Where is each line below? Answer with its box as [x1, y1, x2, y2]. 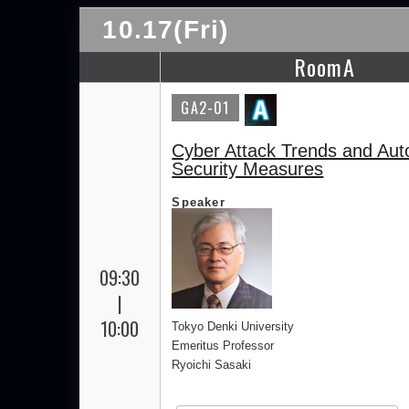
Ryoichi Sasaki [172, 358, 252, 372]
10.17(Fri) [102, 16, 229, 44]
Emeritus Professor [172, 339, 275, 352]
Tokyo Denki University [172, 320, 295, 333]
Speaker [172, 195, 225, 209]
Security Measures [172, 159, 324, 179]
